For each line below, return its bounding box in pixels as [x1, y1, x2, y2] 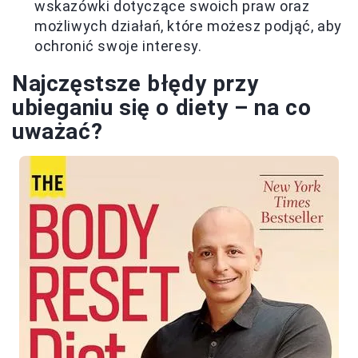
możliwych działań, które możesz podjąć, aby [34, 18, 342, 34]
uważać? [12, 118, 103, 145]
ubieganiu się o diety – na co [12, 94, 312, 121]
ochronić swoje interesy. [34, 38, 202, 54]
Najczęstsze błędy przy [12, 70, 259, 97]
